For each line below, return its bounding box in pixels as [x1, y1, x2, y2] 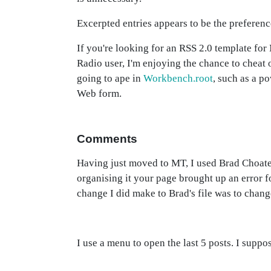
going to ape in [77, 73, 143, 84]
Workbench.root [143, 73, 213, 84]
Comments [77, 132, 137, 145]
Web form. [77, 88, 122, 99]
